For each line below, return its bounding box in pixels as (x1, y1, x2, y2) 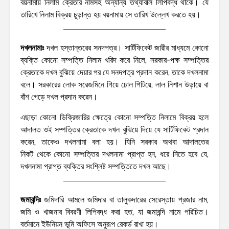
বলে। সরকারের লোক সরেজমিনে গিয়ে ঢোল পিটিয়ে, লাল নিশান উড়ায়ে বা (20, 79, 209, 89)
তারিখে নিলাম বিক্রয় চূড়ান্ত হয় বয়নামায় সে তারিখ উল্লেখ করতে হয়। (20, 9, 201, 19)
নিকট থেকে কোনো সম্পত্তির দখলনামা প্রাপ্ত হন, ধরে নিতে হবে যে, (20, 149, 209, 159)
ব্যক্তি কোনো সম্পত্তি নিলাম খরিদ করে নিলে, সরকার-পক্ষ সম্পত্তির (20, 55, 209, 65)
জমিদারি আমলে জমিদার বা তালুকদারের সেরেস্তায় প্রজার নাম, (44, 194, 209, 204)
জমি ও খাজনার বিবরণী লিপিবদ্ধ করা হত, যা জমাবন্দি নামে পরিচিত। (20, 207, 209, 217)
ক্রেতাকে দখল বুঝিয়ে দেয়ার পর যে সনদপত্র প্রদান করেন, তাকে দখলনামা (20, 67, 209, 77)
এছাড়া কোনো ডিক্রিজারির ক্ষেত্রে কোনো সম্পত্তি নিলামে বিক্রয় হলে (20, 112, 209, 122)
